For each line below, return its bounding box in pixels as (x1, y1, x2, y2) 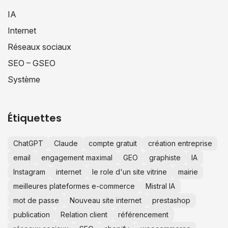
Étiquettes (8, 110, 62, 125)
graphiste (149, 153, 181, 162)
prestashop (152, 195, 191, 205)
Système (8, 74, 40, 84)
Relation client (60, 210, 107, 219)
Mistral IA (145, 181, 175, 190)
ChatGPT (13, 138, 43, 148)
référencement (118, 210, 169, 219)
